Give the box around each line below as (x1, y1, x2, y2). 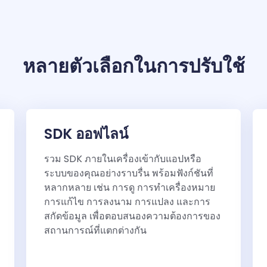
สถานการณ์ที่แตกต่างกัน (44, 223, 147, 238)
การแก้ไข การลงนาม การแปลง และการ (44, 195, 210, 209)
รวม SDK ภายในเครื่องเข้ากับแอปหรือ (44, 152, 201, 166)
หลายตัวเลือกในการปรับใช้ (22, 52, 245, 80)
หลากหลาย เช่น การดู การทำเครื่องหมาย (44, 181, 215, 195)
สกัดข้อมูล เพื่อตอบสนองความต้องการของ (44, 209, 221, 223)
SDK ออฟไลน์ (44, 124, 128, 144)
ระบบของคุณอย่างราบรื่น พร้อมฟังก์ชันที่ (44, 166, 213, 181)
